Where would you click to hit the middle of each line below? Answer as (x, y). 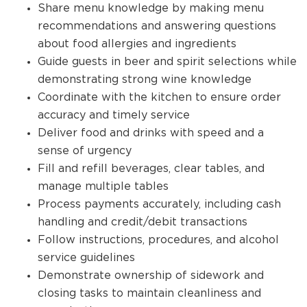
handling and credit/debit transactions (143, 221)
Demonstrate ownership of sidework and (151, 275)
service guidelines (86, 257)
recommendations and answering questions (157, 25)
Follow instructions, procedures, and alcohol (158, 239)
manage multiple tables (103, 186)
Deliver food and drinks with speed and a (151, 132)
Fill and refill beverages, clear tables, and (151, 168)
